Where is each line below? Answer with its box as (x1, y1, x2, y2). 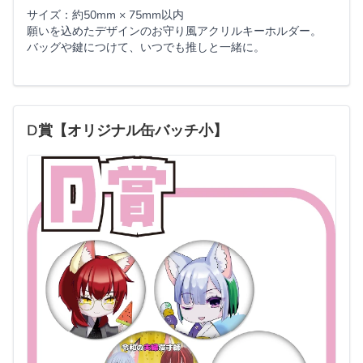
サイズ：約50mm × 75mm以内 (27, 6, 184, 23)
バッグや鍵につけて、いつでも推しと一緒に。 (27, 39, 265, 55)
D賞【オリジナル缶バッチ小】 (27, 120, 228, 140)
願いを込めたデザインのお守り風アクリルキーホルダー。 (27, 23, 322, 39)
